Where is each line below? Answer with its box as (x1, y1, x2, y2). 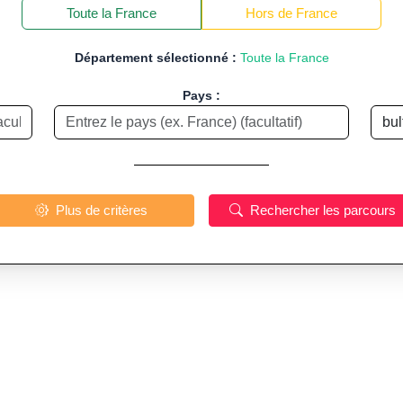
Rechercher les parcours (322, 202, 396, 219)
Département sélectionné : (74, 50, 237, 66)
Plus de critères (103, 202, 148, 219)
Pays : (182, 88, 220, 103)
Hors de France (296, 5, 337, 22)
